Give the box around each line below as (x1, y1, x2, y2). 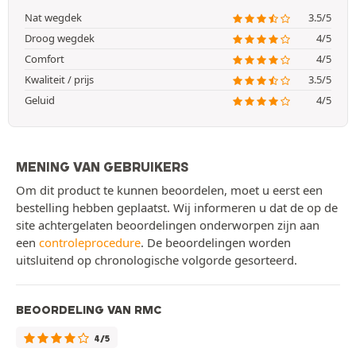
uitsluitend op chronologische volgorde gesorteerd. (16, 252, 297, 269)
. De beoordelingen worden (141, 234, 291, 251)
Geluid (25, 93, 55, 108)
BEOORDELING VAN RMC (16, 303, 161, 318)
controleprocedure (39, 234, 141, 251)
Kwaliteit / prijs (25, 72, 94, 87)
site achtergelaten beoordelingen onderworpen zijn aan (16, 217, 319, 234)
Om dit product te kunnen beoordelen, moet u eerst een (16, 182, 323, 199)
